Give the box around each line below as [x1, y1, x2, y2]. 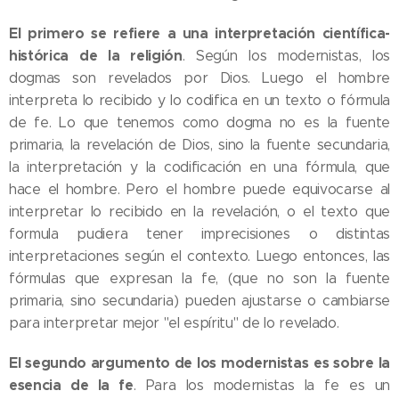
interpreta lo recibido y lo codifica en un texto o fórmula [9, 92, 390, 110]
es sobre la [313, 354, 390, 373]
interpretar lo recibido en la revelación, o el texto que [9, 203, 390, 221]
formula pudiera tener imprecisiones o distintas [9, 225, 390, 243]
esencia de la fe [9, 376, 134, 395]
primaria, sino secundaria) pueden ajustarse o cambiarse [9, 292, 390, 310]
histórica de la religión [9, 46, 183, 66]
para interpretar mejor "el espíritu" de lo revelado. [9, 314, 339, 332]
